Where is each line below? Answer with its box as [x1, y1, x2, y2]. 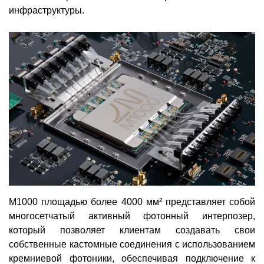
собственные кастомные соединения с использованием [9, 239, 255, 249]
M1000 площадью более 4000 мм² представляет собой [9, 196, 255, 207]
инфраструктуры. [9, 5, 84, 15]
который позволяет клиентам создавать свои [9, 225, 255, 235]
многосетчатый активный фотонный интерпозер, [9, 210, 255, 221]
